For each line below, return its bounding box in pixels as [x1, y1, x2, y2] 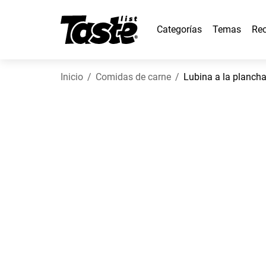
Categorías [157, 24, 202, 35]
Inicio [61, 71, 83, 83]
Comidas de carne [96, 71, 171, 83]
